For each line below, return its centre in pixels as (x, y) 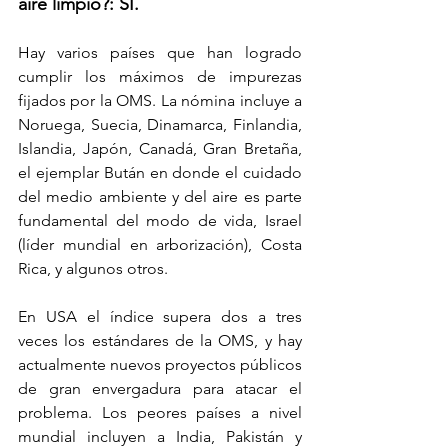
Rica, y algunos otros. (95, 268)
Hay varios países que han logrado (160, 52)
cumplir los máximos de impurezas (160, 76)
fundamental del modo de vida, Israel (160, 220)
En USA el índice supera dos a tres (160, 316)
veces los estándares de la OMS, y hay (160, 340)
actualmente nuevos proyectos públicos (160, 364)
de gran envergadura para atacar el (160, 388)
